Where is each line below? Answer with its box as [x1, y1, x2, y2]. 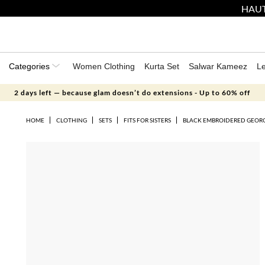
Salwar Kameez [189, 62, 247, 71]
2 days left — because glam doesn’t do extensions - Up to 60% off [14, 88, 251, 97]
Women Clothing [73, 62, 135, 71]
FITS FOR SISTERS [123, 117, 171, 124]
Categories [9, 62, 52, 71]
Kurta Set [144, 62, 179, 71]
